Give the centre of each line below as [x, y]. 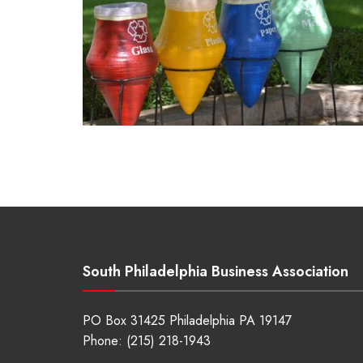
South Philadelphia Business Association [216, 271]
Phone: [105, 341]
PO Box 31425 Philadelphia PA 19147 [188, 320]
